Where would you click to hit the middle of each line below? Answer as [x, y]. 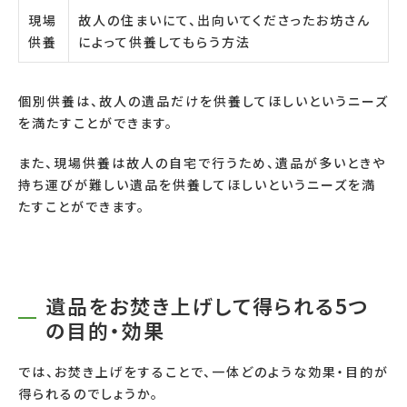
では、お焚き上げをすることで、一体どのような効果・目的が [203, 371]
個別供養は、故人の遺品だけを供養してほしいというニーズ [203, 100]
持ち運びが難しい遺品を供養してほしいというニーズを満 [197, 184]
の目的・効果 [105, 329]
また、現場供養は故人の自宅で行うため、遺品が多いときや [202, 162]
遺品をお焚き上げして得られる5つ [208, 305]
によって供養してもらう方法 [164, 41]
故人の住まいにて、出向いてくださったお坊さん [224, 20]
